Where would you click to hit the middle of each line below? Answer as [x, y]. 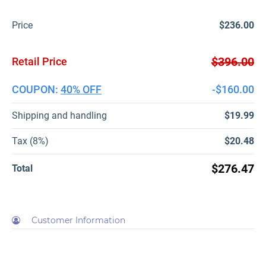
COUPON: [36, 89]
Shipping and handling [59, 115]
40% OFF [81, 89]
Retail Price [39, 61]
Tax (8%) [30, 141]
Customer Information [78, 220]
